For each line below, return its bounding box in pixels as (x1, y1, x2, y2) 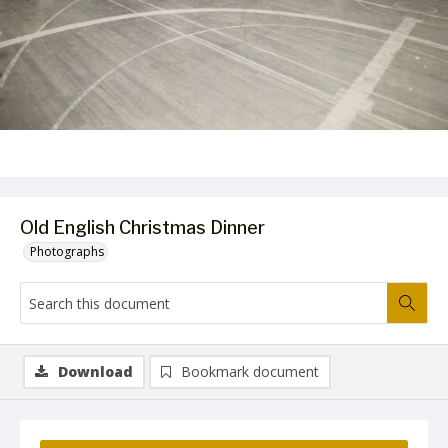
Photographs (30, 243, 104, 260)
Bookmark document (181, 362, 319, 381)
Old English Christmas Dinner (20, 217, 265, 238)
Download (58, 362, 133, 381)
